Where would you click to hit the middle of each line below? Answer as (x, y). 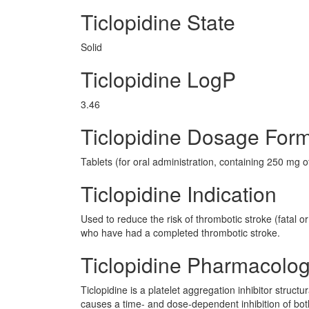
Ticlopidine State (158, 22)
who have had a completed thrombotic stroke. (180, 232)
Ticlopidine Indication (179, 193)
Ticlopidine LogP (158, 79)
